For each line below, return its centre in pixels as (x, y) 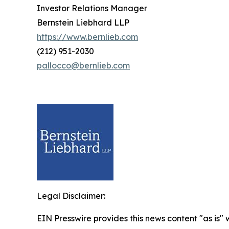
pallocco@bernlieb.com (83, 65)
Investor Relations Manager (92, 8)
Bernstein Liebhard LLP (83, 22)
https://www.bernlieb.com (87, 37)
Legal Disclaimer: (71, 196)
